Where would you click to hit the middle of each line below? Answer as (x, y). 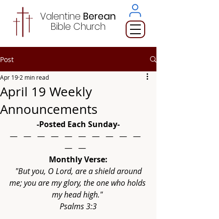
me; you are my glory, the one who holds (78, 183)
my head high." (78, 195)
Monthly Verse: (78, 159)
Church (89, 27)
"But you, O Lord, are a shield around (79, 171)
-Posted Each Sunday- (78, 124)
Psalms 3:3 (78, 206)
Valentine (62, 16)
